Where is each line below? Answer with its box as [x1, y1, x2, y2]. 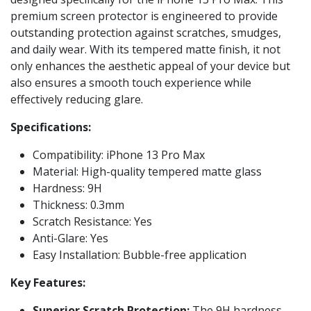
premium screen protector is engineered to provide [10, 8, 278, 24]
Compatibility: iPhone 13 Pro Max [33, 147, 205, 162]
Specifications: [10, 119, 91, 135]
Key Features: [10, 275, 85, 290]
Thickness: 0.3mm [33, 197, 124, 212]
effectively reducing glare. [10, 92, 143, 107]
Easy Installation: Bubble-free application [33, 247, 246, 262]
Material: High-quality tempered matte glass [33, 164, 262, 179]
